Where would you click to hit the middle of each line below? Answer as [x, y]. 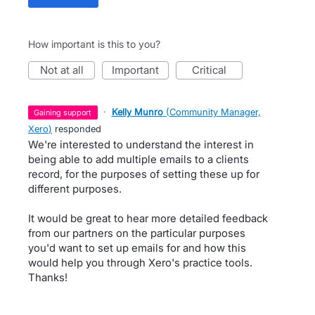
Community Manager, [215, 112]
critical [213, 70]
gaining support [66, 112]
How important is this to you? [94, 44]
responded [77, 129]
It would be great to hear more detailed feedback [148, 218]
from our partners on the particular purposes [137, 233]
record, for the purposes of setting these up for [144, 174]
